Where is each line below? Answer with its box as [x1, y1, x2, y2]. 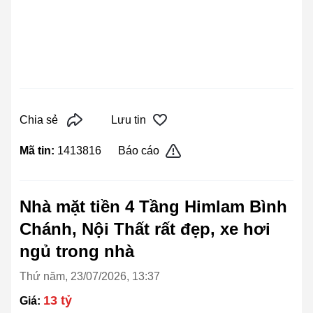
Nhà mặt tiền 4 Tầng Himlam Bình [20, 197, 287, 217]
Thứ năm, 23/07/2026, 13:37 [20, 270, 160, 283]
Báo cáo [118, 145, 159, 157]
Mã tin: [20, 145, 57, 157]
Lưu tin [111, 114, 146, 126]
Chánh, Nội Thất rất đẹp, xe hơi [20, 219, 270, 239]
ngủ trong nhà [20, 242, 134, 261]
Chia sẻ [20, 114, 58, 126]
